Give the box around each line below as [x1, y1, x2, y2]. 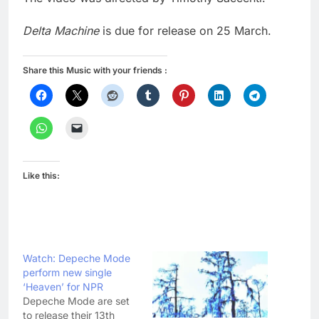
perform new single [23, 266, 112, 279]
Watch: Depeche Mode [23, 252, 130, 265]
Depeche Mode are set [23, 295, 130, 308]
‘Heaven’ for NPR [23, 281, 103, 293]
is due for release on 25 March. [99, 23, 271, 38]
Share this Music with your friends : [23, 65, 167, 76]
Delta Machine [23, 23, 99, 38]
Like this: [23, 170, 60, 182]
